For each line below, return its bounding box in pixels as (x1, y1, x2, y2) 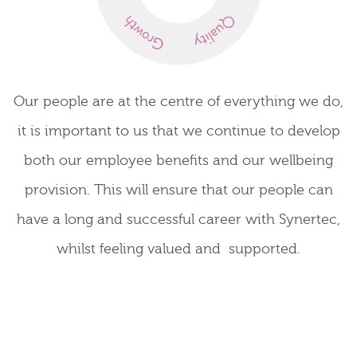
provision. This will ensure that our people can (24, 182, 333, 199)
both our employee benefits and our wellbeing (24, 152, 333, 170)
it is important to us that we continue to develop (17, 123, 340, 140)
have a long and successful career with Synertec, (17, 211, 340, 229)
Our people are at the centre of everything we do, (14, 93, 343, 111)
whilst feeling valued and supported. (57, 241, 300, 258)
